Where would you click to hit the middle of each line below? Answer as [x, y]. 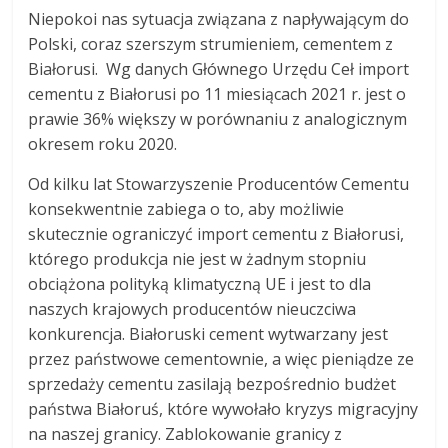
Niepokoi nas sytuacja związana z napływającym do [219, 18]
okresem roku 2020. [103, 143]
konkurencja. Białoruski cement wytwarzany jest [208, 333]
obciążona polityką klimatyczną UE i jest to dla [200, 283]
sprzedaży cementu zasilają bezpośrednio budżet [212, 383]
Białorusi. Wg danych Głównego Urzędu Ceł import [219, 68]
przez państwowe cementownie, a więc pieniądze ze [221, 358]
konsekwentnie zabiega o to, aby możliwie [186, 208]
